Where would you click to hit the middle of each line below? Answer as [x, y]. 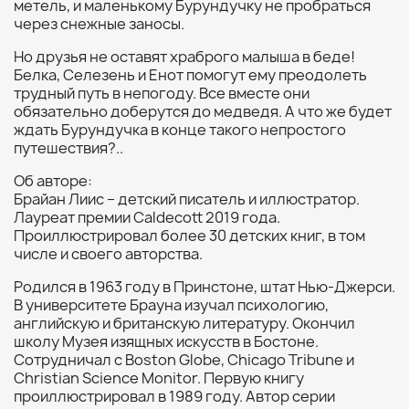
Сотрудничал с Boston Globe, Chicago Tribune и [184, 360]
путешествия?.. [68, 148]
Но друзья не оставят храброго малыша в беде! [184, 57]
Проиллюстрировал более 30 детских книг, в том [189, 236]
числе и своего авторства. [108, 254]
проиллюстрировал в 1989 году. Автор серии [174, 396]
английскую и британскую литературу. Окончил [184, 323]
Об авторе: [53, 181]
